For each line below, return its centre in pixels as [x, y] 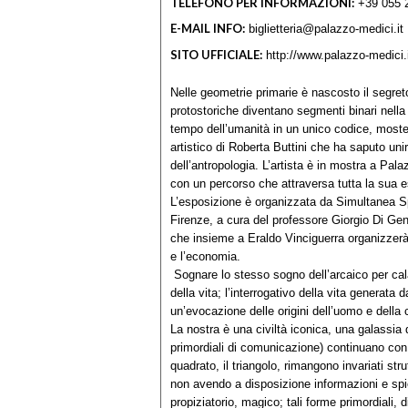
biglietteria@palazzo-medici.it [326, 29]
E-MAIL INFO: [208, 29]
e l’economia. [205, 257]
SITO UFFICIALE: [216, 54]
